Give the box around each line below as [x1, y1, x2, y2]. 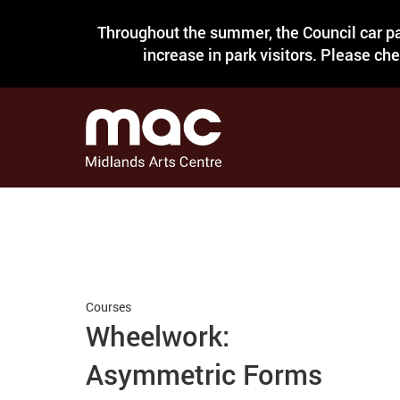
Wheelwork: [86, 318, 230, 354]
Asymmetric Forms [86, 356, 323, 392]
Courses [86, 298, 132, 315]
